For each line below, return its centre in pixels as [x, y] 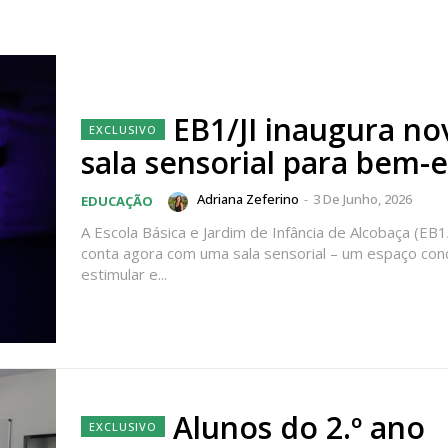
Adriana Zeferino [248, 199]
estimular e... [124, 274]
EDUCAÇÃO [117, 201]
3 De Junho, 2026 [362, 199]
